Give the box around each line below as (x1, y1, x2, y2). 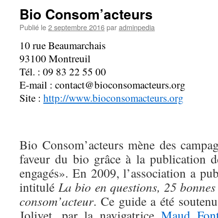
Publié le (19, 22, 46, 32)
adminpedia (119, 22, 155, 32)
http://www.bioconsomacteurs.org (43, 91, 183, 105)
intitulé (19, 179, 58, 195)
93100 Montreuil (19, 52, 91, 65)
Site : (19, 91, 43, 105)
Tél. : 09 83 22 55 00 (19, 65, 106, 78)
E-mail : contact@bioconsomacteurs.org (19, 78, 185, 91)
